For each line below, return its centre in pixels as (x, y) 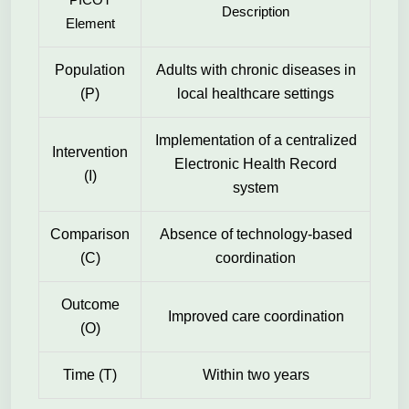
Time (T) (90, 375)
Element (90, 23)
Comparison (90, 234)
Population (90, 70)
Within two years (256, 375)
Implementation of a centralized (256, 140)
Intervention (90, 152)
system (256, 188)
